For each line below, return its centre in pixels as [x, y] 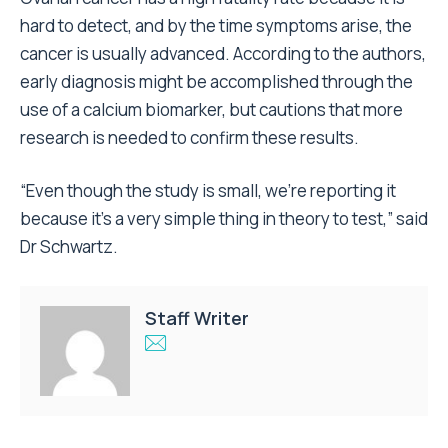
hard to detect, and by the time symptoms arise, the [216, 26]
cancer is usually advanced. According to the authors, [223, 54]
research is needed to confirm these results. [189, 138]
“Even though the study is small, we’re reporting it [208, 191]
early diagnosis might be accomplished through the [216, 82]
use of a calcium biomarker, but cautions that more [211, 110]
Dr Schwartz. [69, 247]
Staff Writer [197, 318]
